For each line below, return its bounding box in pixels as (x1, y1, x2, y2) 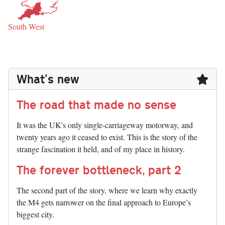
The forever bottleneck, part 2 (17, 161, 181, 178)
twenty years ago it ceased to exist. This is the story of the (17, 132, 197, 143)
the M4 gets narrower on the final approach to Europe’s (17, 197, 191, 208)
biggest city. (17, 209, 54, 220)
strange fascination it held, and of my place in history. (17, 144, 185, 155)
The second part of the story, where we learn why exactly (17, 185, 197, 196)
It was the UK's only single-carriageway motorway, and (17, 120, 193, 131)
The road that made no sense (17, 96, 176, 113)
